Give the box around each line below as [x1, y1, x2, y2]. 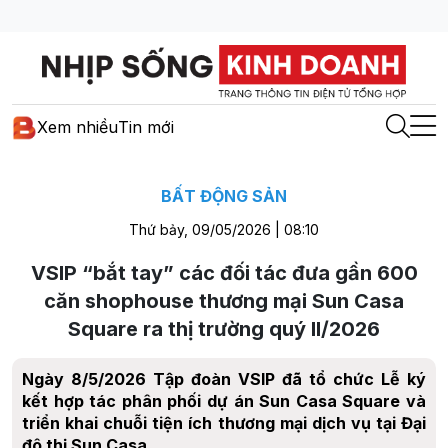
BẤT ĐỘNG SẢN [161, 185, 287, 206]
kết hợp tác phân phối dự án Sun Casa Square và [22, 390, 426, 411]
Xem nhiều [37, 117, 118, 138]
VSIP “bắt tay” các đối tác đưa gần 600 [30, 260, 418, 285]
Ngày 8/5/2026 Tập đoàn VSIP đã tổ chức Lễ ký [22, 368, 426, 389]
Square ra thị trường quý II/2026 [68, 316, 380, 341]
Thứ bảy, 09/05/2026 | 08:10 [129, 220, 319, 238]
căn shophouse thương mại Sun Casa [44, 288, 404, 313]
